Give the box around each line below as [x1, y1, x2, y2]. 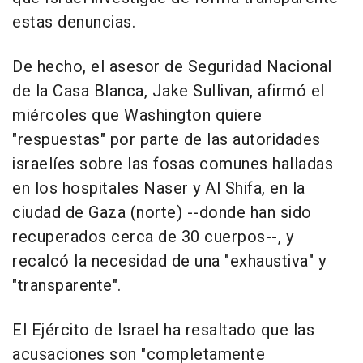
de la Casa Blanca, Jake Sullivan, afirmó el [12, 79, 325, 104]
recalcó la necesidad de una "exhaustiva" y [12, 250, 326, 274]
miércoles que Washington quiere [12, 104, 263, 128]
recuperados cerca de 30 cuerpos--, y [12, 225, 293, 250]
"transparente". [12, 274, 122, 298]
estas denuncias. [12, 11, 135, 35]
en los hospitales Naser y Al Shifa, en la [12, 177, 305, 201]
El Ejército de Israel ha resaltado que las [12, 318, 314, 343]
